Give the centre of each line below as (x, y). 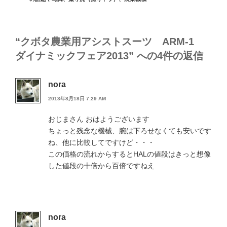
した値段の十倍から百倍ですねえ (101, 165)
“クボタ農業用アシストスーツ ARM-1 (110, 42)
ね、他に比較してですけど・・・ (101, 142)
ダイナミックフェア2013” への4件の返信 (109, 56)
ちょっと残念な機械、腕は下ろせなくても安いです (130, 130)
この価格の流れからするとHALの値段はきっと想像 (129, 154)
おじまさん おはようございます (99, 119)
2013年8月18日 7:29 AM (77, 98)
